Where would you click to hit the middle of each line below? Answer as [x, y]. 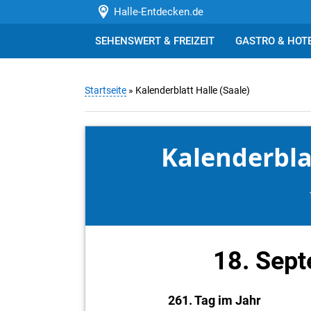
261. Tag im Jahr [215, 301]
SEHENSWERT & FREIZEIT [155, 41]
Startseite [106, 91]
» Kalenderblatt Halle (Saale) [188, 91]
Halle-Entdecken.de [155, 12]
